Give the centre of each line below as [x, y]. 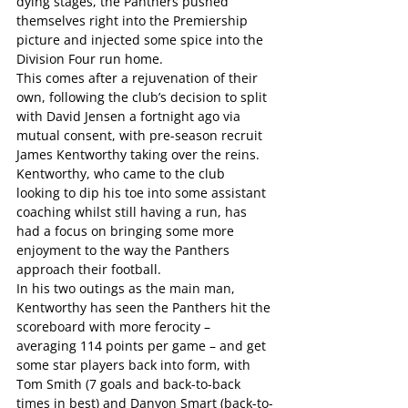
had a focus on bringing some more [127, 231]
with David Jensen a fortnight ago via [130, 116]
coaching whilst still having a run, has [133, 212]
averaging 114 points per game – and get [143, 346]
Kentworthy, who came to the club [122, 173]
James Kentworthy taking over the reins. [138, 154]
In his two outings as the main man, [127, 288]
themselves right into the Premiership [134, 20]
